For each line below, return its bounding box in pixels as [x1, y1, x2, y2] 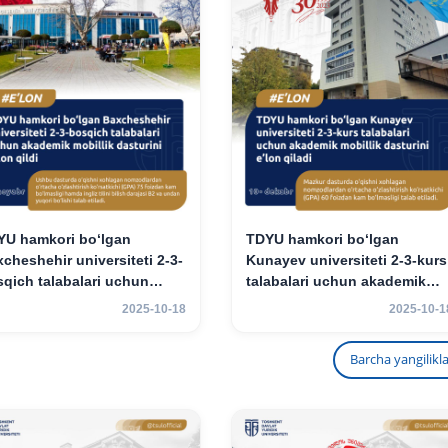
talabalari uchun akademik [245, 272, 426, 289]
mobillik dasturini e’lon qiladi [245, 293, 445, 310]
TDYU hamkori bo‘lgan [245, 230, 399, 247]
